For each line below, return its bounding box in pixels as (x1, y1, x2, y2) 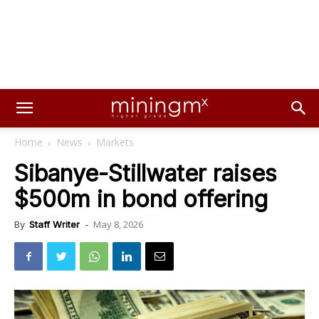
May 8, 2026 (93, 218, 143, 231)
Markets (96, 135, 134, 149)
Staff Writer (29, 219, 80, 230)
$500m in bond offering (14, 185, 268, 213)
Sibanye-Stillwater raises (14, 159, 277, 187)
